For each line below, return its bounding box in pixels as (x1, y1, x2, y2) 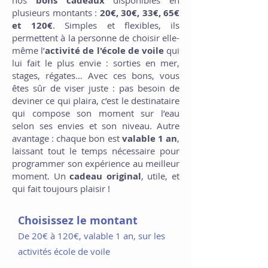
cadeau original (69, 170, 141, 182)
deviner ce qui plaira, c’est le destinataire (12, 95, 179, 106)
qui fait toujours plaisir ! (12, 182, 110, 194)
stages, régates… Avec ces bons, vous (12, 69, 179, 81)
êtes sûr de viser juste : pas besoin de (12, 82, 179, 94)
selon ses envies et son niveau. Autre (12, 120, 179, 132)
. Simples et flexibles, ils (53, 19, 180, 31)
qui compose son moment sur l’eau (12, 107, 179, 119)
